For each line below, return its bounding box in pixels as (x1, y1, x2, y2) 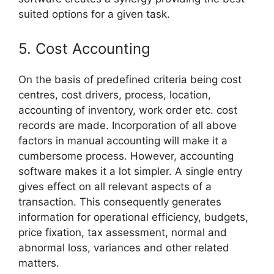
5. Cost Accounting (18, 39, 150, 57)
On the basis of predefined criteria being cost (18, 73, 242, 86)
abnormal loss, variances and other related (18, 241, 229, 254)
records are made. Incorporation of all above (18, 119, 237, 131)
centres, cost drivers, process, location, (18, 88, 211, 101)
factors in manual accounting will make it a (18, 134, 228, 147)
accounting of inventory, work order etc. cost (18, 103, 237, 116)
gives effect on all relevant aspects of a (18, 180, 212, 193)
